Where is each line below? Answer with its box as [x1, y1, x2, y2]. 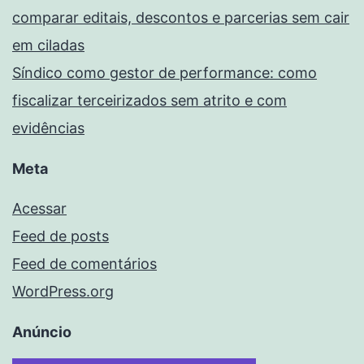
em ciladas [12, 37, 84, 54]
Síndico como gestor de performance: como [12, 64, 317, 82]
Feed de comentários [12, 255, 157, 273]
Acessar [12, 200, 67, 218]
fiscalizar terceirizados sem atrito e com [12, 92, 287, 110]
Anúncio [12, 323, 71, 341]
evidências [12, 119, 84, 137]
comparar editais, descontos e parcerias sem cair [12, 9, 349, 27]
